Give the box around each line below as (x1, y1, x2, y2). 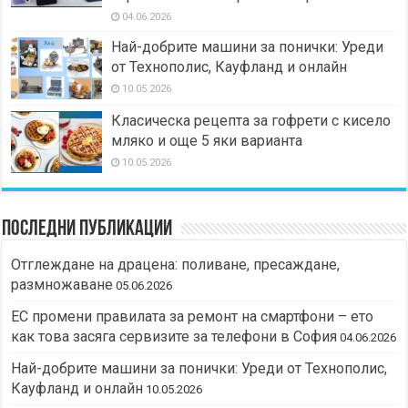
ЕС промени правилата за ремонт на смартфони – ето (11, 308, 374, 326)
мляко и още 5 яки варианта (111, 132, 303, 150)
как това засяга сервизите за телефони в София (11, 328, 338, 346)
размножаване (11, 276, 114, 294)
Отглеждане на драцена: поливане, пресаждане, (11, 256, 341, 274)
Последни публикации (2, 219, 173, 241)
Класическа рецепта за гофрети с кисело (111, 112, 392, 130)
